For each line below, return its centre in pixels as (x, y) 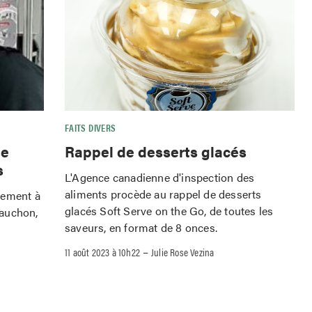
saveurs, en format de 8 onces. (141, 227)
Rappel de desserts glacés (156, 151)
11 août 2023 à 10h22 (102, 251)
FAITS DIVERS (91, 128)
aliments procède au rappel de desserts (163, 194)
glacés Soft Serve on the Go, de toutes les (169, 210)
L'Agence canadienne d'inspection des (160, 177)
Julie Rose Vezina (183, 251)
